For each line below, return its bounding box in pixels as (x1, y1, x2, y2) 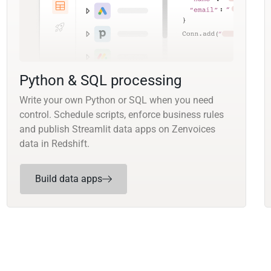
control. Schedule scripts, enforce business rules (19, 109, 224, 121)
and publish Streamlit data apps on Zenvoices (19, 123, 215, 135)
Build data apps (34, 173, 102, 185)
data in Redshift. (19, 138, 90, 150)
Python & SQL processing (19, 72, 181, 90)
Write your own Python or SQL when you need (19, 94, 214, 106)
